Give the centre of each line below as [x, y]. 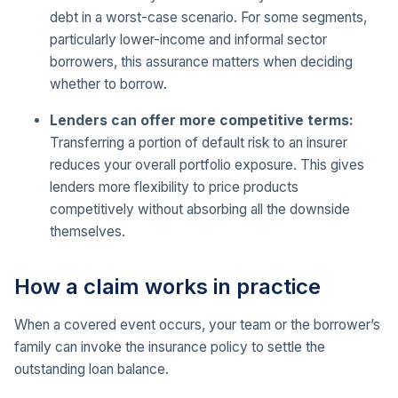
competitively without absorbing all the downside [200, 209]
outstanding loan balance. [92, 369]
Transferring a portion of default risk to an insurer [199, 142]
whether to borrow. [108, 84]
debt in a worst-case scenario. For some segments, [208, 17]
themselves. [88, 231]
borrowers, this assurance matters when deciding [201, 61]
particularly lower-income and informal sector [188, 39]
